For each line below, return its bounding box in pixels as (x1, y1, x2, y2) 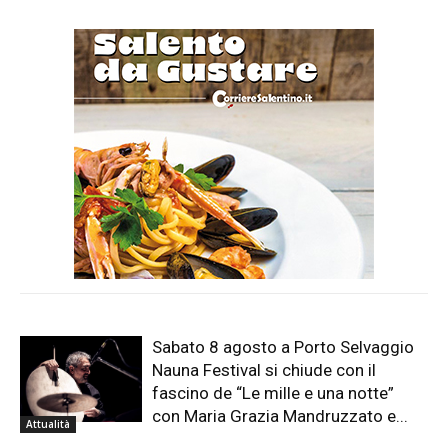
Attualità (26, 417, 70, 432)
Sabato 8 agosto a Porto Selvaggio (152, 337, 415, 358)
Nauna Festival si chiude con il (152, 360, 377, 381)
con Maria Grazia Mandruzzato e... (152, 406, 409, 427)
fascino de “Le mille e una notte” (152, 383, 395, 404)
